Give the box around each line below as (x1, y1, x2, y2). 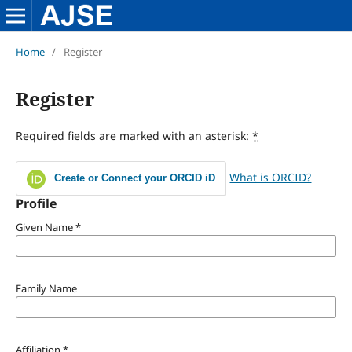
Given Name (15, 219, 75, 234)
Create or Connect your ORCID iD (50, 171, 215, 184)
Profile (15, 194, 57, 212)
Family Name (15, 280, 77, 295)
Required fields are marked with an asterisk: (15, 127, 252, 143)
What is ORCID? (229, 169, 312, 185)
